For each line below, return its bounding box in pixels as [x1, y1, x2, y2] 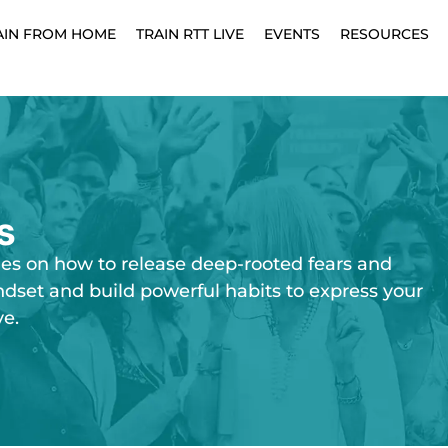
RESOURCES [340, 25, 429, 43]
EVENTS [264, 25, 320, 43]
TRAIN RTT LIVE [136, 25, 244, 43]
